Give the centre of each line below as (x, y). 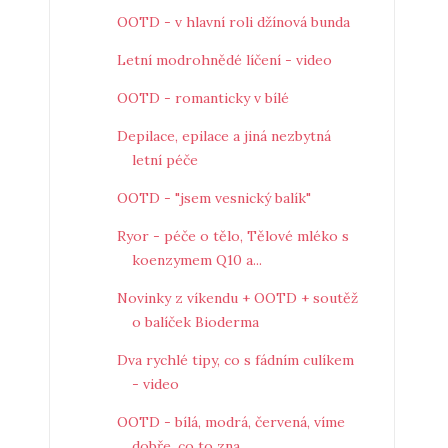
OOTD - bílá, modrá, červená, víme (230, 422)
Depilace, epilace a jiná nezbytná (223, 136)
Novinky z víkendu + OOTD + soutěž (237, 298)
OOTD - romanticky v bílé (202, 98)
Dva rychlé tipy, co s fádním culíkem (235, 360)
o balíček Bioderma (195, 322)
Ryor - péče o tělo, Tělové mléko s (232, 236)
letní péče (164, 160)
